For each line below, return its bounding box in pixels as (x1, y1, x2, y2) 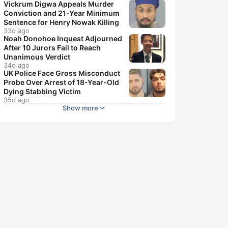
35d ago (4, 96, 30, 104)
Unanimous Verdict (4, 52, 70, 61)
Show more (63, 104, 98, 112)
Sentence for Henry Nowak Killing (4, 18, 119, 26)
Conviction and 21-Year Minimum (4, 9, 120, 17)
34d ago (4, 61, 30, 69)
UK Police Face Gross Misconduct (4, 69, 120, 77)
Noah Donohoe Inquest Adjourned (4, 34, 122, 43)
